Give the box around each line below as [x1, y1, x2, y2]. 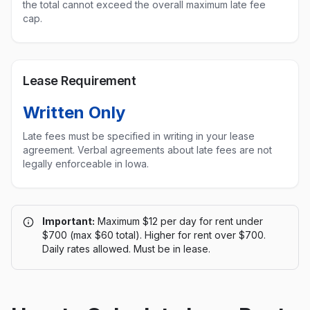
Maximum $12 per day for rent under [98, 215, 263, 227]
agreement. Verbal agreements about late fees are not [23, 144, 272, 156]
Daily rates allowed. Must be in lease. [42, 243, 210, 255]
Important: [42, 215, 95, 227]
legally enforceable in [23, 158, 125, 170]
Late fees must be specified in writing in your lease [23, 130, 255, 142]
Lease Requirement [23, 73, 136, 88]
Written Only [23, 102, 125, 122]
